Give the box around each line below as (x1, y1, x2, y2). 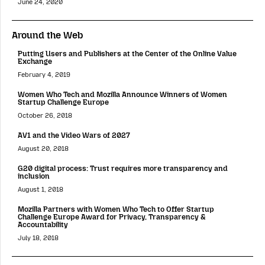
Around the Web (12, 29, 83, 41)
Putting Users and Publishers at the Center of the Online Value (18, 49, 237, 58)
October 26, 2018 (18, 111, 72, 119)
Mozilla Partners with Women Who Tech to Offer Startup (18, 205, 214, 214)
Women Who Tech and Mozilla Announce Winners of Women (18, 89, 227, 99)
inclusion (18, 172, 50, 181)
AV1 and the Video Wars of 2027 (18, 130, 130, 140)
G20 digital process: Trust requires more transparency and (18, 164, 228, 173)
